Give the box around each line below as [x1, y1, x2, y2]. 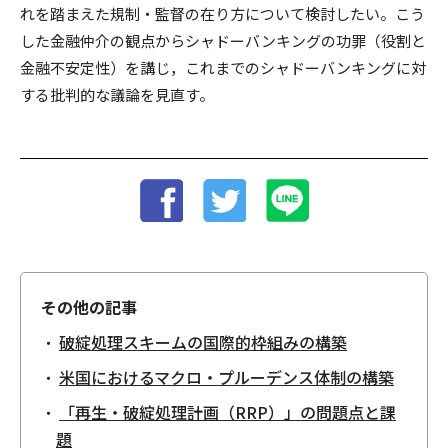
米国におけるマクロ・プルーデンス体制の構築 [59, 365, 394, 389]
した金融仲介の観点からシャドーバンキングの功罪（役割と [20, 30, 426, 51]
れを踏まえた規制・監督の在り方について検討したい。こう [20, 3, 425, 24]
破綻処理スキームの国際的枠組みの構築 [59, 330, 347, 354]
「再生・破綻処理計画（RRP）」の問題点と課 [59, 400, 396, 424]
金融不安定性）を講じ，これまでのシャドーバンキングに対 [20, 57, 426, 78]
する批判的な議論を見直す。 [20, 84, 214, 105]
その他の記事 [41, 295, 137, 319]
